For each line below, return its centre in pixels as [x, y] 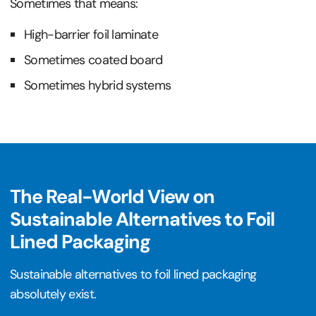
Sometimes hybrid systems [98, 85]
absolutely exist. [53, 294]
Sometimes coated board [93, 60]
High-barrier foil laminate [91, 34]
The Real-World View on [112, 196]
